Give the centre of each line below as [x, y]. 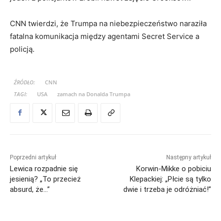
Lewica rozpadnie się [44, 168]
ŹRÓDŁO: [24, 82]
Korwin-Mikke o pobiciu [173, 168]
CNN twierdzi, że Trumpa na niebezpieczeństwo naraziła [108, 23]
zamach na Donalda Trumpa [94, 94]
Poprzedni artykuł [33, 157]
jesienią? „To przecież [45, 179]
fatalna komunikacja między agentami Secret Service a [105, 36]
